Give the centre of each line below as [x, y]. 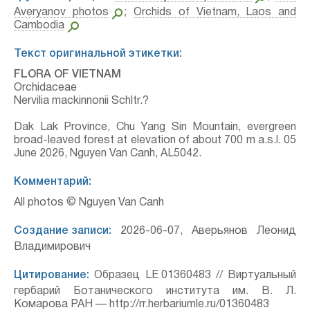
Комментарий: [53, 182]
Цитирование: [52, 275]
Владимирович [52, 247]
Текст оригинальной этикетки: [98, 54]
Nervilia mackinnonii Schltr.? [81, 101]
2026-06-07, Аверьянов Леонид [204, 231]
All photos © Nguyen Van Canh [89, 203]
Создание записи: [63, 231]
